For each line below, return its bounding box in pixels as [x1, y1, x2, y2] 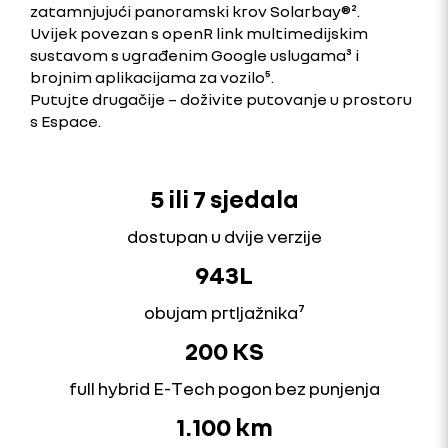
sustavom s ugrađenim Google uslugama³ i [30, 44, 359, 65]
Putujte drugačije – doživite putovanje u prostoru [30, 88, 412, 109]
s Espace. [30, 110, 131, 131]
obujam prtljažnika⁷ [143, 300, 305, 323]
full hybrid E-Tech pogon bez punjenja [68, 376, 380, 399]
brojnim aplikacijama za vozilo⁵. [30, 66, 274, 87]
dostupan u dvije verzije [126, 224, 322, 247]
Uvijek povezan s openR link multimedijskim [30, 22, 368, 43]
